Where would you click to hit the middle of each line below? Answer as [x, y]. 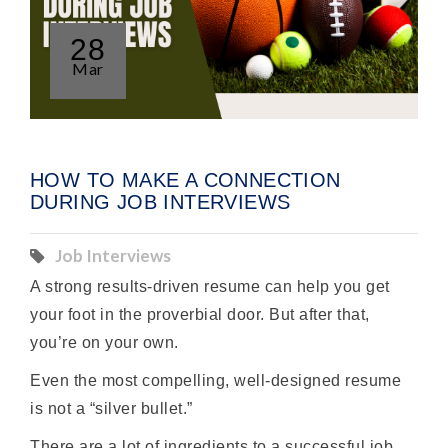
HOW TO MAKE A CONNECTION [185, 179]
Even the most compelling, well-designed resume [216, 380]
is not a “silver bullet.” [111, 408]
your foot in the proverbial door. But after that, [200, 314]
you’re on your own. [104, 342]
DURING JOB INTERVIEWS [160, 201]
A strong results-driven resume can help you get [210, 286]
